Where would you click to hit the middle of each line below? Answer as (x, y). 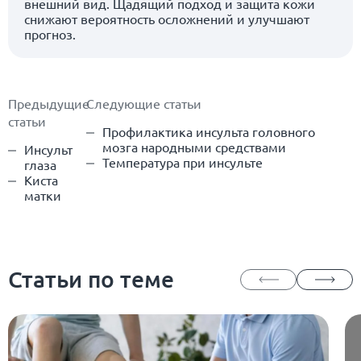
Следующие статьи (144, 103)
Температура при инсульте (183, 162)
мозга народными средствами (195, 146)
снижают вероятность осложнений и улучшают (167, 18)
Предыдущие (49, 103)
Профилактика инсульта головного (209, 131)
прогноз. (50, 33)
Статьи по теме (91, 278)
